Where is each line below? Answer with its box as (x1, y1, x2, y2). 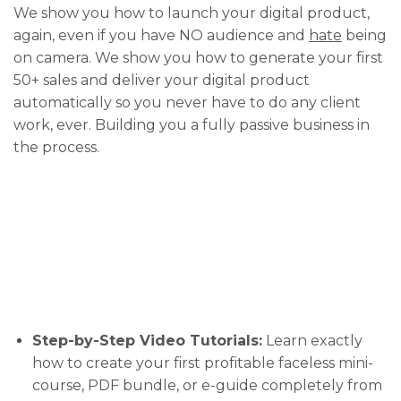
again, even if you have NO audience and (13, 26, 309, 44)
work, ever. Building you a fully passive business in (13, 115, 370, 133)
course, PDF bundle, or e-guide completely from (31, 377, 382, 395)
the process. (13, 138, 99, 156)
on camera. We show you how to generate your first (13, 48, 383, 66)
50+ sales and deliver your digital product (13, 71, 310, 89)
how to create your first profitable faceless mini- (31, 354, 373, 372)
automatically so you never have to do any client (13, 93, 361, 111)
